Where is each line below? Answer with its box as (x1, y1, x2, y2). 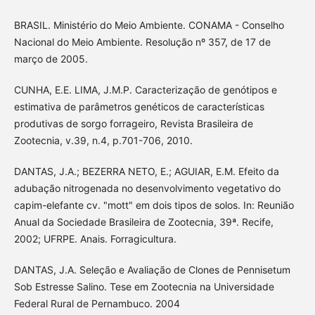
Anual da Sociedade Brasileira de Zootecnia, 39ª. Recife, (13, 216, 274, 229)
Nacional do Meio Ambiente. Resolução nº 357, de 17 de (13, 36, 271, 49)
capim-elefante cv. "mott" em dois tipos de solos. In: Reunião (13, 199, 294, 212)
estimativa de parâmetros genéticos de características (13, 101, 264, 113)
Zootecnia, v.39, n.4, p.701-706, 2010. (13, 134, 193, 147)
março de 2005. (13, 53, 88, 65)
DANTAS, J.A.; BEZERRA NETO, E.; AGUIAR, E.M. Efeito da (13, 165, 279, 178)
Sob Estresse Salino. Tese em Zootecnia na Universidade (13, 281, 274, 293)
